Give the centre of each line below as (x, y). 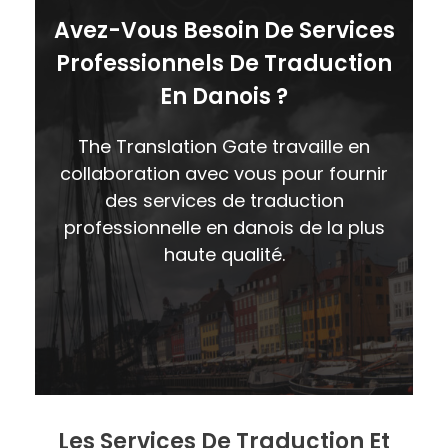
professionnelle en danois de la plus (224, 227)
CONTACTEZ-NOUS (224, 340)
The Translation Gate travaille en (224, 146)
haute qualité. (224, 254)
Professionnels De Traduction (224, 63)
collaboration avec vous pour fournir (224, 173)
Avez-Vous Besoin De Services (224, 30)
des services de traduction (224, 200)
